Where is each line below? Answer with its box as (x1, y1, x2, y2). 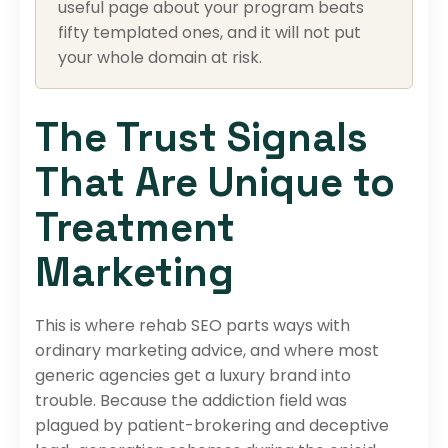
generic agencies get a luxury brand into (35, 363, 351, 387)
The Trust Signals (35, 111, 368, 163)
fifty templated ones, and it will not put (58, 20, 361, 44)
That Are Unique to (35, 156, 395, 208)
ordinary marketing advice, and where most (35, 338, 379, 362)
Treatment (35, 201, 235, 253)
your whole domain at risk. (58, 45, 262, 69)
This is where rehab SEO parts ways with (35, 313, 350, 337)
